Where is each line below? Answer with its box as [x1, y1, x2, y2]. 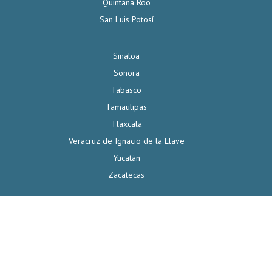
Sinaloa [113, 50, 140, 62]
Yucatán [112, 152, 140, 164]
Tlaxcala [110, 118, 142, 130]
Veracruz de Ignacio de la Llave [68, 135, 185, 147]
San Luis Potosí [99, 14, 154, 25]
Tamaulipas [106, 101, 147, 113]
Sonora [113, 67, 140, 79]
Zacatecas [108, 169, 144, 181]
